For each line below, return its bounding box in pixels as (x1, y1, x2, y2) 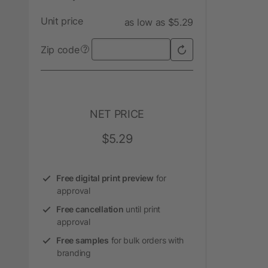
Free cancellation (56, 203, 124, 214)
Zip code (41, 43, 80, 56)
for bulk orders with (108, 234, 184, 245)
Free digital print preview (56, 172, 154, 183)
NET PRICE (90, 107, 144, 120)
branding (57, 247, 91, 258)
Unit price (41, 14, 83, 27)
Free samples (56, 234, 109, 245)
